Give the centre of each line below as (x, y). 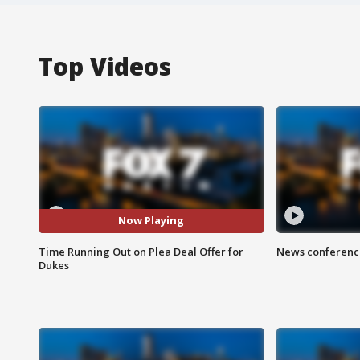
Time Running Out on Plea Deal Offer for (141, 251)
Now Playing (151, 221)
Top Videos (105, 66)
